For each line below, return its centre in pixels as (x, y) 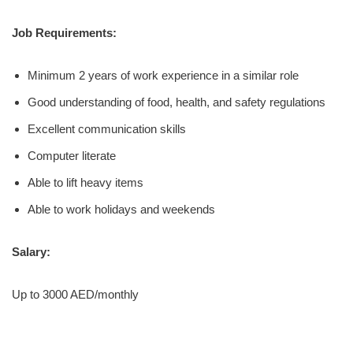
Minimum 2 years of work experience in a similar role (163, 75)
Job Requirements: (64, 32)
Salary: (31, 251)
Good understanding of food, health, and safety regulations (176, 102)
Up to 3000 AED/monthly (75, 294)
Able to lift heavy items (85, 182)
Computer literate (72, 155)
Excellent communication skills (107, 128)
